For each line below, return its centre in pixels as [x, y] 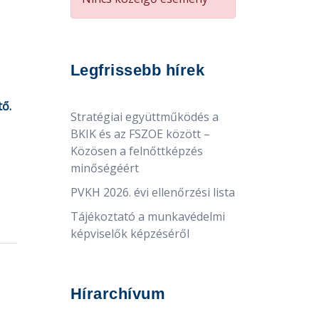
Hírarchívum [117, 293]
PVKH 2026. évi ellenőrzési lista [152, 192]
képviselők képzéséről [130, 233]
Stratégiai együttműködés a [144, 116]
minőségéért [104, 168]
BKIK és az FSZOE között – [140, 134]
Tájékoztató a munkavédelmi [147, 216]
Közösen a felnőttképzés [136, 151]
